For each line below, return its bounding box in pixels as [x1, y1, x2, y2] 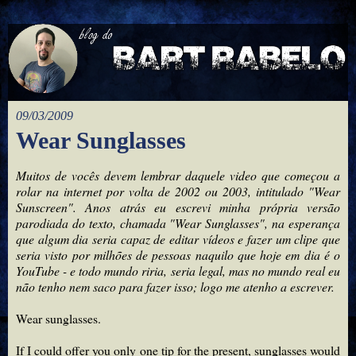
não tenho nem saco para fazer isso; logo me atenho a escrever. [16, 277, 335, 295]
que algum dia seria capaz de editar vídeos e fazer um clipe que [16, 230, 340, 247]
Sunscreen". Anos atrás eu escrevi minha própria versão [16, 198, 340, 215]
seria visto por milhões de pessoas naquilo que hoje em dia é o [16, 246, 340, 263]
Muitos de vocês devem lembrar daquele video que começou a [16, 166, 340, 184]
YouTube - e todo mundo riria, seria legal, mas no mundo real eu [16, 261, 340, 279]
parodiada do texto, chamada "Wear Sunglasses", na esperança [16, 214, 340, 231]
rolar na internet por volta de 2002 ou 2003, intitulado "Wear [16, 182, 340, 199]
